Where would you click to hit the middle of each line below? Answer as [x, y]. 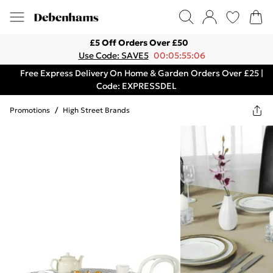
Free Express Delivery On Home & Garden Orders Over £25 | [141, 73]
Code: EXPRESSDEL [136, 86]
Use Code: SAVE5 [113, 55]
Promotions [30, 110]
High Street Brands [96, 110]
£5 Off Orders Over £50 [139, 43]
